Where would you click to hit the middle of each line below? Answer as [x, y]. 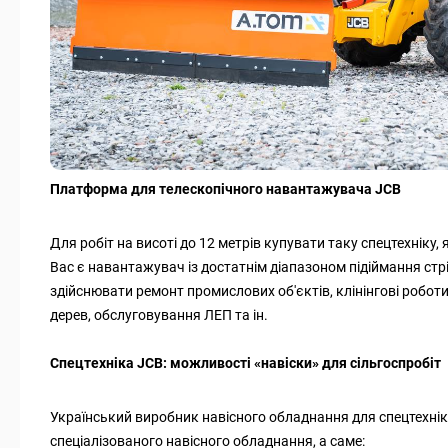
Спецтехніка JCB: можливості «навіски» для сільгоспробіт [245, 363]
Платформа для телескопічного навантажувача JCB [225, 189]
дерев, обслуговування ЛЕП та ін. [159, 315]
